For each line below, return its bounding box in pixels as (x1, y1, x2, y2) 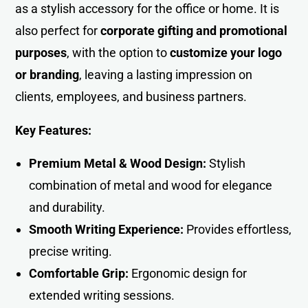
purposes (15, 45, 67, 60)
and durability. (29, 200, 106, 215)
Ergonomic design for (129, 266, 247, 281)
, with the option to (67, 45, 170, 60)
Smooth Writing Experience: (29, 222, 184, 237)
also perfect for (15, 23, 101, 38)
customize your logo (170, 45, 283, 60)
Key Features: (15, 123, 92, 138)
